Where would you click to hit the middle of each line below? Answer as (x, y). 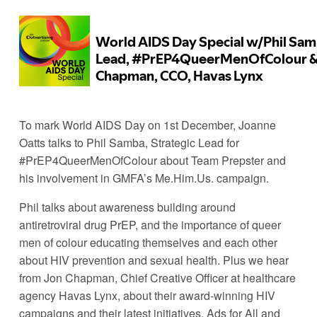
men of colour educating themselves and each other (148, 242)
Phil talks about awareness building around (127, 207)
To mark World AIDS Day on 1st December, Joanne (147, 125)
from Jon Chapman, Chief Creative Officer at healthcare (157, 277)
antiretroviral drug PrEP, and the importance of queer (150, 224)
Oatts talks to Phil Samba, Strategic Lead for (129, 142)
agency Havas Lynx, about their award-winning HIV (147, 295)
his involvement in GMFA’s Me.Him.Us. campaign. (145, 178)
